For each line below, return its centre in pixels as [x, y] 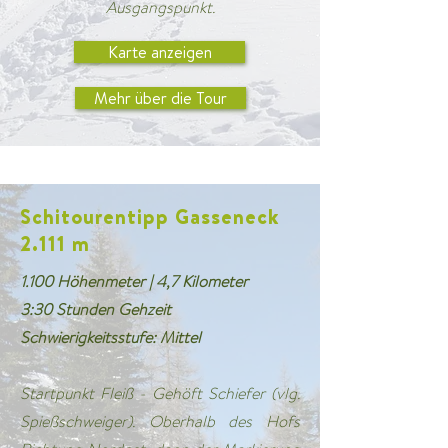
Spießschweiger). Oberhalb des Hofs [160, 421]
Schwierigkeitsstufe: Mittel [110, 337]
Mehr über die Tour [160, 98]
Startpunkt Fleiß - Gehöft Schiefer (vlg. [160, 393]
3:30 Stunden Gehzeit [95, 309]
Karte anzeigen [159, 52]
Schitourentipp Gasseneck [149, 216]
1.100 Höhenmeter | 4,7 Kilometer [134, 281]
